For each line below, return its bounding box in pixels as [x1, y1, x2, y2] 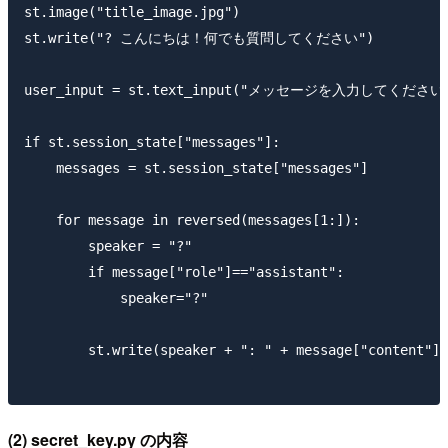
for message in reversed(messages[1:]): [24, 211, 360, 228]
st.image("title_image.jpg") [24, 3, 240, 20]
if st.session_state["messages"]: [24, 133, 280, 150]
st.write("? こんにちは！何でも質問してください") [24, 29, 374, 46]
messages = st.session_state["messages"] [24, 159, 368, 176]
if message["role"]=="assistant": [24, 263, 344, 280]
